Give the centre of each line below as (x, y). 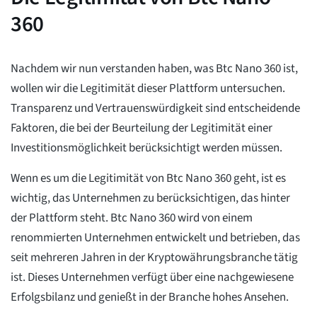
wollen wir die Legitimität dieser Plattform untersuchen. (148, 89)
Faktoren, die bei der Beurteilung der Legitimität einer (142, 128)
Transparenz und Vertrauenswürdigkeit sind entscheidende (155, 109)
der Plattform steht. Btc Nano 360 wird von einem (132, 218)
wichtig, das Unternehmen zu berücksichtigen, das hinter (150, 198)
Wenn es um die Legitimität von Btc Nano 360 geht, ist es (148, 179)
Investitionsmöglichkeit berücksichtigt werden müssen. (146, 148)
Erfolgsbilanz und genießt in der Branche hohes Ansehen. (150, 298)
